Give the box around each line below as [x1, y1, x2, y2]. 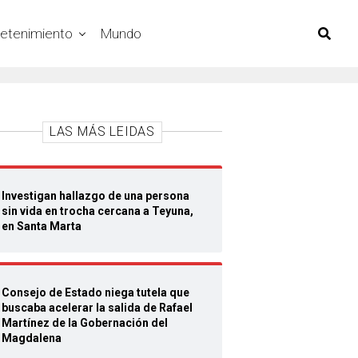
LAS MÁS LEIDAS [49, 124, 156, 139]
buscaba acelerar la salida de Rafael [2, 301, 193, 314]
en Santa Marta [2, 220, 82, 233]
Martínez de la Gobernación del [2, 316, 168, 329]
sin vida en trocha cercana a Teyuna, [2, 205, 193, 217]
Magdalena [2, 332, 62, 344]
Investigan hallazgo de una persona [2, 189, 189, 202]
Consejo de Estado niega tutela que [2, 286, 189, 299]
